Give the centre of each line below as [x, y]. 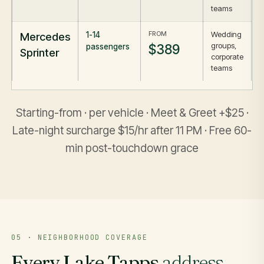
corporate [227, 57]
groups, [223, 46]
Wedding [226, 34]
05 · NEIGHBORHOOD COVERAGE [80, 237]
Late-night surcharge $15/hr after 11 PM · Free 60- [132, 131]
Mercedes [45, 37]
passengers [108, 47]
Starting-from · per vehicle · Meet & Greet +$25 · [132, 113]
